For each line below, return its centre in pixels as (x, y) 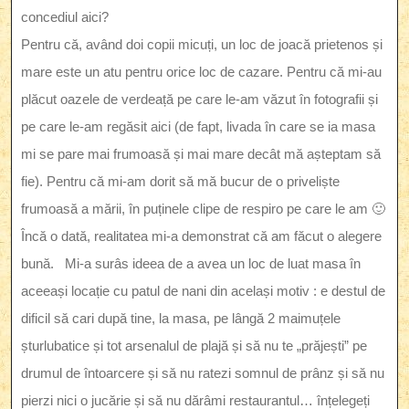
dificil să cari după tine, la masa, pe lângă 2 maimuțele (181, 319)
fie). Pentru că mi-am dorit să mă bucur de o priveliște (180, 182)
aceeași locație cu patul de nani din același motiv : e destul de (203, 291)
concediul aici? (65, 17)
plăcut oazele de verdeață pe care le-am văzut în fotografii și (199, 100)
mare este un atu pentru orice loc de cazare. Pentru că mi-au (201, 72)
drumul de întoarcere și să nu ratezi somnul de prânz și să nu (203, 373)
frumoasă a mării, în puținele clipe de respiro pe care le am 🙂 (203, 209)
